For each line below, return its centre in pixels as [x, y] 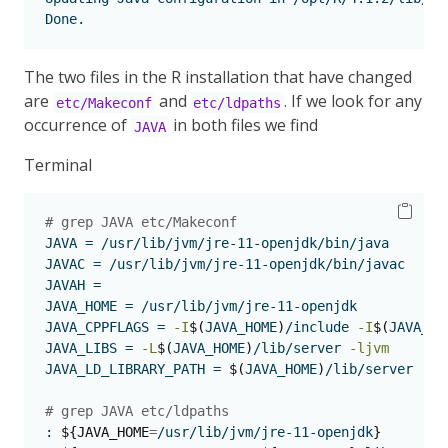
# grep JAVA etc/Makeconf [145, 222]
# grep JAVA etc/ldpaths [137, 411]
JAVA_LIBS [81, 348]
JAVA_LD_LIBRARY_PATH [125, 369]
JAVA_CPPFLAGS [97, 327]
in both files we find [243, 125]
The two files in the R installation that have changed [218, 77]
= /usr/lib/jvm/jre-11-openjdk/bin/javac [245, 264]
